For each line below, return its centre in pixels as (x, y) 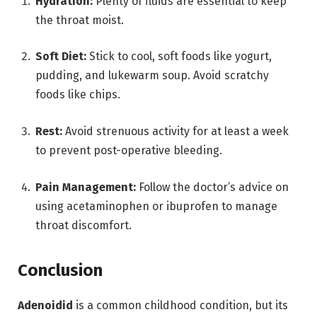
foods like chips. (78, 95)
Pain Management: (86, 187)
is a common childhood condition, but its (180, 305)
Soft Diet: (61, 57)
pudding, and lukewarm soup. (113, 76)
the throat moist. (80, 20)
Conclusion (60, 270)
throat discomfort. (83, 225)
